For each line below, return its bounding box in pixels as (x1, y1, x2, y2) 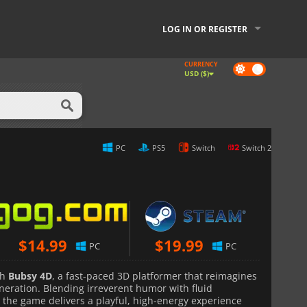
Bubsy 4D (8, 269, 52, 282)
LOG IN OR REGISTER (162, 23, 247, 35)
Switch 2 (242, 143, 271, 153)
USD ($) (184, 69, 209, 78)
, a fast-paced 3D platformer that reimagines (52, 269, 257, 282)
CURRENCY (184, 60, 218, 69)
